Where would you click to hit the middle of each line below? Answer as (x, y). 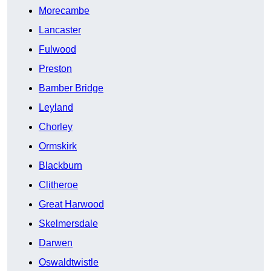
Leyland (56, 107)
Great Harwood (71, 204)
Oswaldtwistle (69, 262)
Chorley (56, 126)
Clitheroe (58, 184)
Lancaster (60, 30)
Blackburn (60, 165)
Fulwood (57, 49)
